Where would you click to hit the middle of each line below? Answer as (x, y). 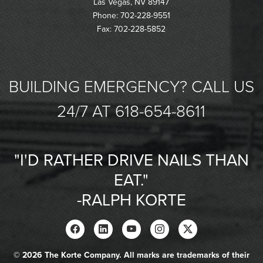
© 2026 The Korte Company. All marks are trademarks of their (131, 255)
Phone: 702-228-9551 (131, 16)
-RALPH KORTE (131, 200)
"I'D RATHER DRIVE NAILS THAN (131, 161)
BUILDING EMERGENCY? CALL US (131, 87)
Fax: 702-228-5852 (131, 29)
